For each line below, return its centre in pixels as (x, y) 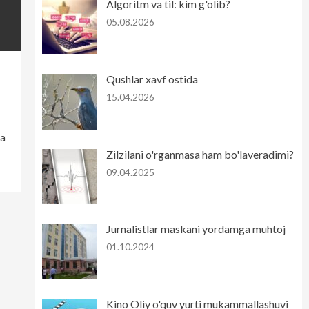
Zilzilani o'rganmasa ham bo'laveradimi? (200, 154)
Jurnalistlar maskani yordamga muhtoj (196, 229)
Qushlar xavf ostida (152, 79)
